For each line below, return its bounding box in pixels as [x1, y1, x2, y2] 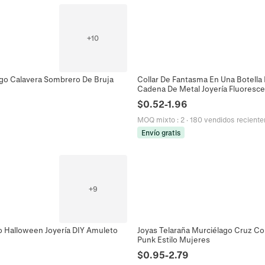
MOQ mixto [137, 115, 175, 124]
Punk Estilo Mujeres [137, 235, 210, 244]
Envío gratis [141, 128, 181, 137]
